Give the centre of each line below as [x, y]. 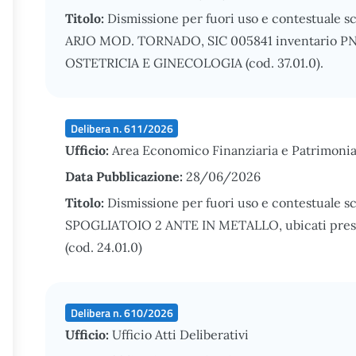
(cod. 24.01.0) [104, 247]
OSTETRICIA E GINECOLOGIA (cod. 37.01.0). [194, 63]
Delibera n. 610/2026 [122, 312]
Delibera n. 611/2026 [122, 128]
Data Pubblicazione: [126, 176]
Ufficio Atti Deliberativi [180, 335]
